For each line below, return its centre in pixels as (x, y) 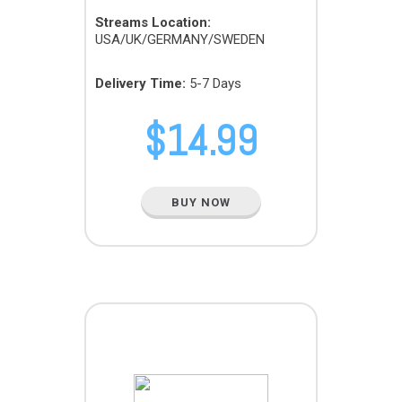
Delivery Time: (140, 83)
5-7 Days (214, 83)
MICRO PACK (201, 335)
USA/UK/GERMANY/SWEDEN (180, 39)
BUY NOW (201, 202)
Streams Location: (153, 22)
